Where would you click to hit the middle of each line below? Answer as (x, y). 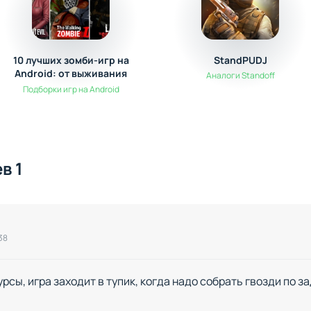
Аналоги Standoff (240, 76)
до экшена (71, 87)
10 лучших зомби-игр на (71, 60)
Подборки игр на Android (71, 90)
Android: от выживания (71, 74)
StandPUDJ (240, 60)
